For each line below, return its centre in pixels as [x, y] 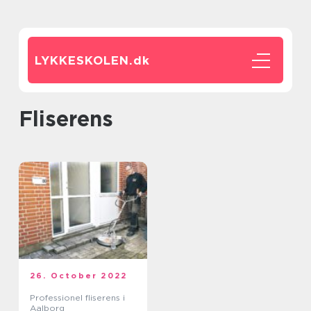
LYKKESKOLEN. [84, 60]
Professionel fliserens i [77, 297]
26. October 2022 [79, 276]
